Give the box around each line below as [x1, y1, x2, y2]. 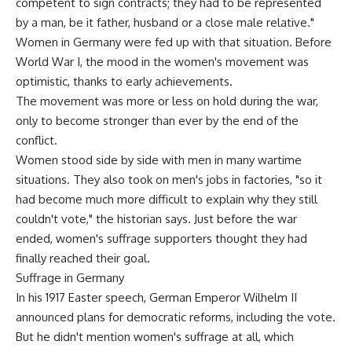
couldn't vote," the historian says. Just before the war [16, 211, 297, 226]
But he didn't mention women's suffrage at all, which [16, 328, 294, 344]
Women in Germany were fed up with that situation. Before [16, 34, 332, 49]
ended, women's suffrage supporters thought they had [16, 230, 307, 246]
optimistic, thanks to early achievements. [16, 73, 233, 89]
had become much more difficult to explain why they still [16, 191, 317, 207]
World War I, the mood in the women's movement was [16, 53, 309, 69]
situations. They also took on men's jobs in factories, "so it [16, 171, 322, 187]
